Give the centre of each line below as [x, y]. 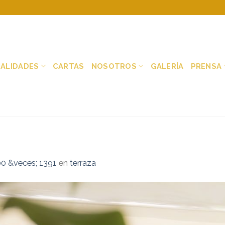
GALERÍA [167, 66]
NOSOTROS [114, 66]
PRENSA [206, 66]
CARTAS [68, 66]
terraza [83, 163]
